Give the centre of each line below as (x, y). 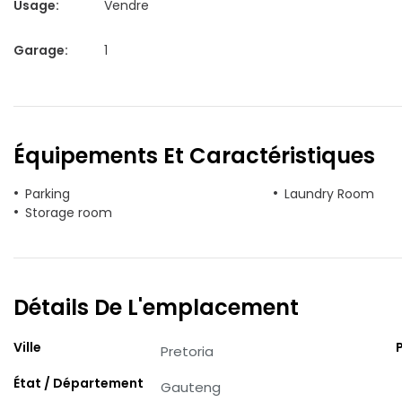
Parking (48, 194)
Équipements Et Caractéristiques (194, 156)
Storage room (69, 213)
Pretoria (188, 351)
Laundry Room (329, 194)
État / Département (79, 383)
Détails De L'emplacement (156, 307)
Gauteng (191, 387)
